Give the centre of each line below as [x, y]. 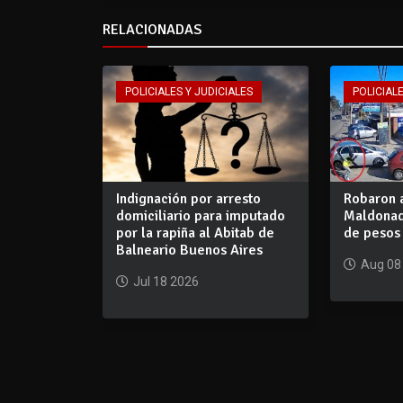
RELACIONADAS [152, 29]
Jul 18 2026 [166, 281]
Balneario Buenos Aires [189, 250]
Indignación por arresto [188, 198]
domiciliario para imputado [201, 215]
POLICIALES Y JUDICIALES [189, 91]
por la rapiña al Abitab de [195, 233]
